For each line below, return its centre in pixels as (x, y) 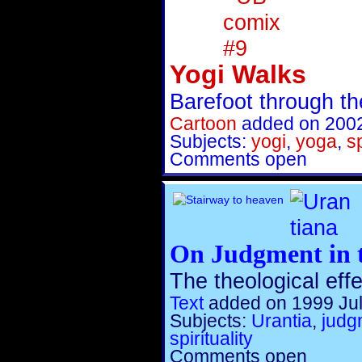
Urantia (282, 321)
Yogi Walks (238, 74)
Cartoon (203, 124)
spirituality (211, 339)
